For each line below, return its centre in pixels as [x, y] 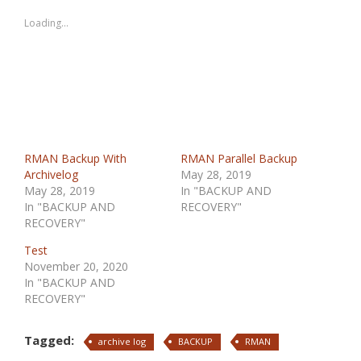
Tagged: [49, 340]
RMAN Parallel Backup [239, 158]
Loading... [46, 23]
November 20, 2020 [76, 266]
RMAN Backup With [75, 158]
